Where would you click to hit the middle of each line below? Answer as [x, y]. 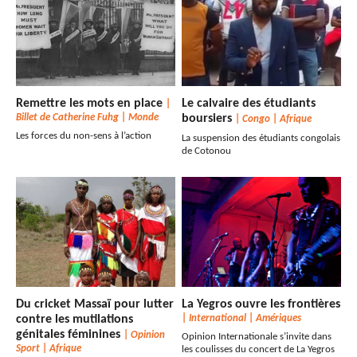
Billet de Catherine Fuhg [67, 118]
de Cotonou [207, 151]
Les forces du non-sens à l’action [84, 136]
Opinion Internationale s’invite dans [257, 337]
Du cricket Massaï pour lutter [95, 305]
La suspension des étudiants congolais [261, 139]
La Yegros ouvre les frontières [261, 305]
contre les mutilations [75, 320]
